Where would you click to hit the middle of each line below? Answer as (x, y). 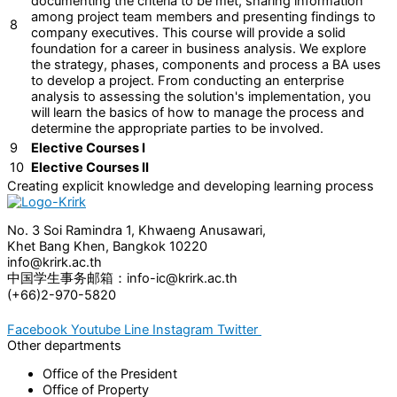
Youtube (96, 329)
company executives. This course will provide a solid (188, 32)
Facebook (37, 329)
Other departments (64, 345)
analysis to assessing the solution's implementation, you (201, 96)
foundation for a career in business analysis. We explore (198, 48)
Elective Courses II (90, 167)
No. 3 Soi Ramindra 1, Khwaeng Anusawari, (136, 231)
